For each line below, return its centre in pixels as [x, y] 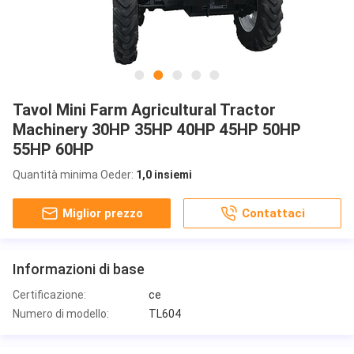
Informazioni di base [79, 269]
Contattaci [274, 213]
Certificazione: [49, 294]
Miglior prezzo [102, 213]
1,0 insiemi [164, 174]
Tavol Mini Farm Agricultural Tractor [144, 109]
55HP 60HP [53, 149]
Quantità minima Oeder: [74, 174]
